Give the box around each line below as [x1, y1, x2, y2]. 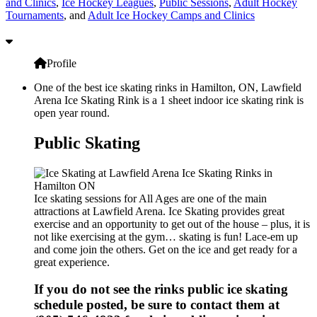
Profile [47, 57, 76, 69]
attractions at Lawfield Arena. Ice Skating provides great [34, 204, 284, 217]
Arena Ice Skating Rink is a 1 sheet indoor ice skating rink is [34, 93, 304, 106]
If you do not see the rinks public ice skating [34, 282, 288, 297]
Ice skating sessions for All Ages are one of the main [34, 192, 267, 204]
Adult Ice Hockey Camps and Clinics [88, 8, 255, 21]
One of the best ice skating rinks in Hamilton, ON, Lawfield [34, 81, 301, 93]
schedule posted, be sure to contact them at [34, 297, 279, 313]
